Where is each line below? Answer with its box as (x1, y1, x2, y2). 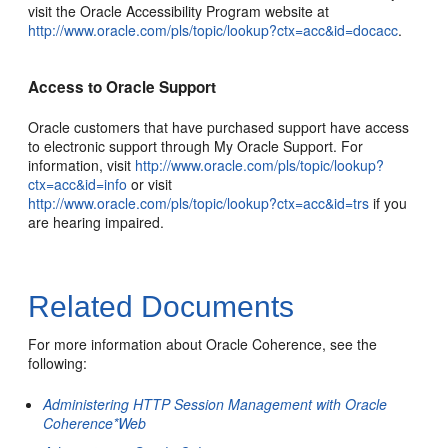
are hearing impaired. (28, 212, 165, 232)
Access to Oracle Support (28, 76, 217, 98)
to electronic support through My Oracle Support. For (28, 136, 364, 156)
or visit (127, 174, 173, 194)
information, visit (28, 155, 136, 175)
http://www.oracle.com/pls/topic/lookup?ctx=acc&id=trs (28, 193, 370, 213)
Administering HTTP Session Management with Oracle (43, 394, 388, 414)
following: (28, 353, 88, 373)
